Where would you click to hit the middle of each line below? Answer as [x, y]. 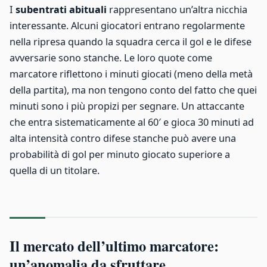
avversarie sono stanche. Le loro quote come [111, 58]
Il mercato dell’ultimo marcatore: [114, 246]
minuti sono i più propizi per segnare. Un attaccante [127, 106]
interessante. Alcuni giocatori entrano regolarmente [127, 26]
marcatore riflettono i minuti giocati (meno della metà [131, 74]
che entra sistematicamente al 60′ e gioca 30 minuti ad [132, 122]
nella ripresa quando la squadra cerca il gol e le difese [131, 42]
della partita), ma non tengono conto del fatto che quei [133, 90]
